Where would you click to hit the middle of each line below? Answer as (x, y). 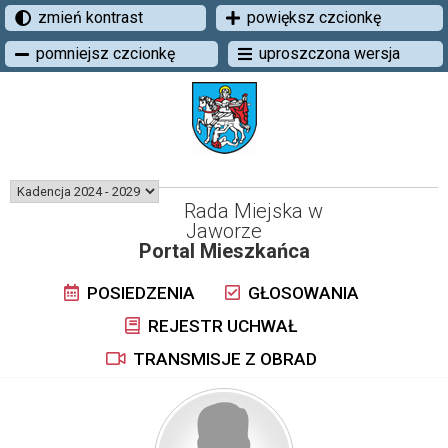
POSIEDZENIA (138, 293)
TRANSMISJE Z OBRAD (222, 359)
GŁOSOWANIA (301, 293)
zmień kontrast (90, 17)
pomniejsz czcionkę (105, 53)
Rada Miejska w (253, 211)
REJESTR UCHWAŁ (220, 326)
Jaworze (224, 231)
